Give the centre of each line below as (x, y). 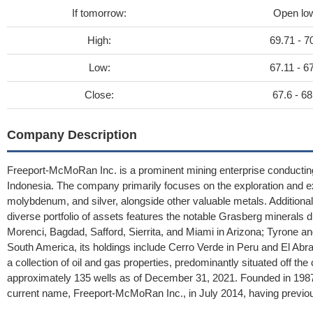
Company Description (72, 135)
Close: (99, 95)
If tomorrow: (99, 13)
